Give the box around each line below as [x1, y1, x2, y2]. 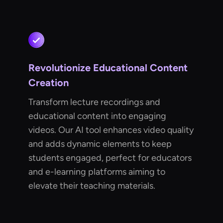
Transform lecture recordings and [28, 96, 161, 108]
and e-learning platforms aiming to [28, 166, 166, 177]
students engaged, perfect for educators [28, 152, 192, 163]
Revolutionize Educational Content [28, 61, 188, 74]
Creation [28, 76, 69, 89]
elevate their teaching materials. [28, 180, 156, 191]
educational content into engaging [28, 110, 167, 121]
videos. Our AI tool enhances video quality [28, 124, 194, 135]
